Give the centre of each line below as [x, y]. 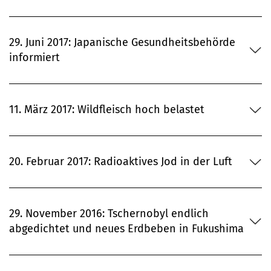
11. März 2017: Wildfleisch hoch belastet [107, 110]
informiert [34, 58]
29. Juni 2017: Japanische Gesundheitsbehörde [122, 43]
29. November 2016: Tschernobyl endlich [109, 214]
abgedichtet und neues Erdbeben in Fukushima [126, 229]
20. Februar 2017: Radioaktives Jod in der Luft [121, 162]
